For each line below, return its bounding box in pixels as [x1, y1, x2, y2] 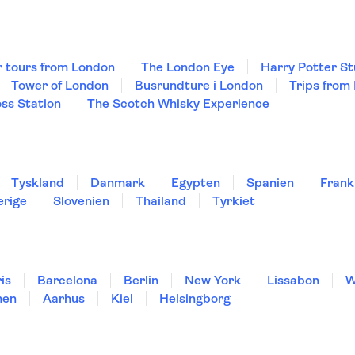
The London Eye [141, 59, 235, 74]
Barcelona [37, 273, 97, 288]
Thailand [136, 193, 186, 208]
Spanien [246, 175, 294, 190]
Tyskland [11, 175, 64, 190]
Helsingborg [159, 291, 231, 306]
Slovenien [53, 193, 109, 208]
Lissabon [267, 273, 319, 288]
